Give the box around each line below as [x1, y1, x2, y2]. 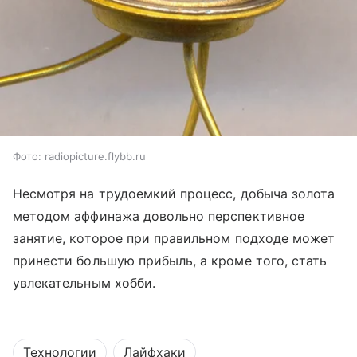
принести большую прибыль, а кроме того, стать [13, 252, 328, 269]
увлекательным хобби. [13, 274, 155, 291]
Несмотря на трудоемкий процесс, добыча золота [13, 185, 335, 202]
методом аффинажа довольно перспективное [13, 207, 304, 224]
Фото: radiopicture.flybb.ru [13, 149, 146, 163]
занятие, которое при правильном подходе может [13, 229, 335, 246]
